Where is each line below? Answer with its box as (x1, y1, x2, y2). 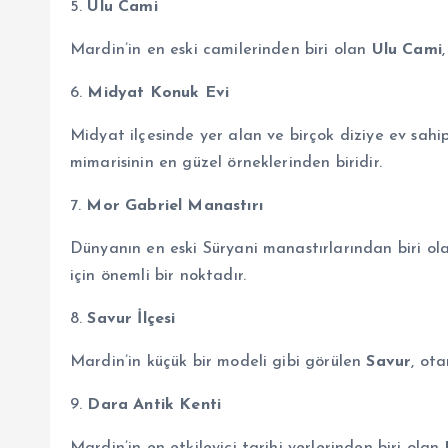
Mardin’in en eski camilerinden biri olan (70, 41, 372, 58)
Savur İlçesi (87, 310, 176, 327)
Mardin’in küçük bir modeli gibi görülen (70, 353, 367, 370)
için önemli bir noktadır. (70, 267, 247, 284)
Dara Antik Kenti (87, 396, 222, 413)
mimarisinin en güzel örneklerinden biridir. (70, 154, 382, 171)
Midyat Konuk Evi (87, 84, 230, 101)
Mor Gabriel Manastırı (86, 197, 263, 214)
